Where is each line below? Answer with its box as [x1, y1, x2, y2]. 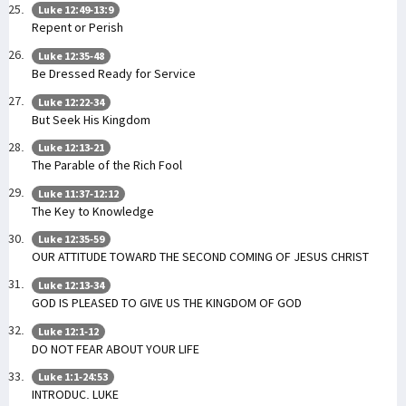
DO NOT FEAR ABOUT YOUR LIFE [32, 340, 199, 357]
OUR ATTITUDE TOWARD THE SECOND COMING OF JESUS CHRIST [32, 248, 369, 266]
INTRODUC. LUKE [32, 386, 119, 403]
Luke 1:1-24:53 [38, 370, 108, 384]
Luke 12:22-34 [38, 94, 104, 109]
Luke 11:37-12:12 [38, 186, 119, 200]
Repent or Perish [32, 19, 123, 36]
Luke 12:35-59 [38, 232, 104, 246]
